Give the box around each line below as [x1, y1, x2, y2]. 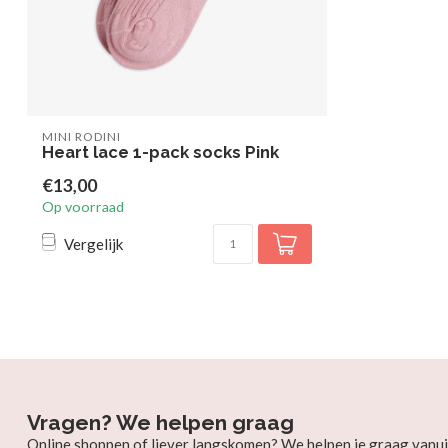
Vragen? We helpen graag [27, 410, 294, 435]
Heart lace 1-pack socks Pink [42, 142, 279, 162]
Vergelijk [64, 234, 123, 253]
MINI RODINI [42, 129, 121, 144]
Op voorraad [42, 198, 124, 215]
